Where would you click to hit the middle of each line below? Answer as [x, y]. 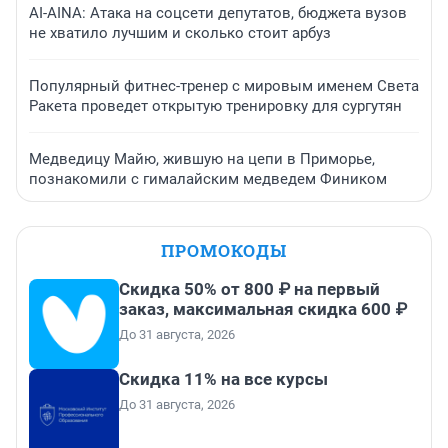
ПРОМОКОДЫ [224, 251]
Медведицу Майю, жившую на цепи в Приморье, [202, 159]
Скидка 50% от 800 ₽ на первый [249, 289]
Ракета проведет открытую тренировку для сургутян [215, 106]
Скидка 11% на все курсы [223, 379]
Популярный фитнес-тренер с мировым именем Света [224, 86]
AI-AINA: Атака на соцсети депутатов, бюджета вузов [218, 13]
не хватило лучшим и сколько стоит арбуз [180, 33]
